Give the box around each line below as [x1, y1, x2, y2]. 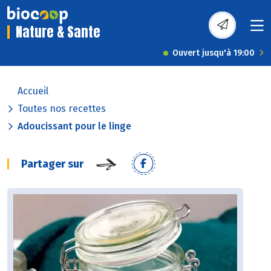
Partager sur [21, 157, 83, 171]
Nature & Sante [16, 22, 100, 42]
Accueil [18, 85, 48, 97]
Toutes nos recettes [18, 103, 106, 115]
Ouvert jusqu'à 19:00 [172, 48, 255, 59]
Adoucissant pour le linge [18, 120, 131, 132]
